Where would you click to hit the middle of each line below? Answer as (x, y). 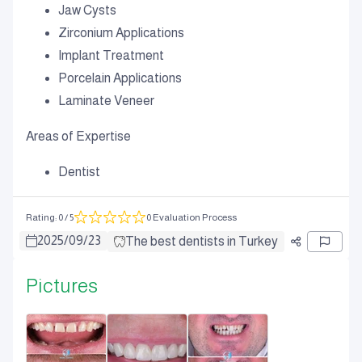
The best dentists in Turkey (202, 241)
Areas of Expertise (78, 136)
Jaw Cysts (87, 10)
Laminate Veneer (106, 101)
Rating (40, 217)
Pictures (62, 286)
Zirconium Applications (121, 33)
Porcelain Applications (120, 78)
